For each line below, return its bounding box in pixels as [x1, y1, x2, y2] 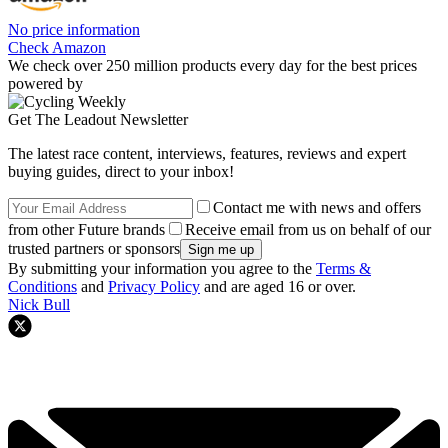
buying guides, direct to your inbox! [8, 162, 234, 180]
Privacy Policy [108, 277, 200, 295]
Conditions [8, 277, 77, 295]
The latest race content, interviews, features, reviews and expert [8, 144, 406, 162]
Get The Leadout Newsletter [8, 110, 188, 128]
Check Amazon [8, 38, 106, 56]
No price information [8, 20, 140, 38]
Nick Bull [8, 295, 70, 313]
